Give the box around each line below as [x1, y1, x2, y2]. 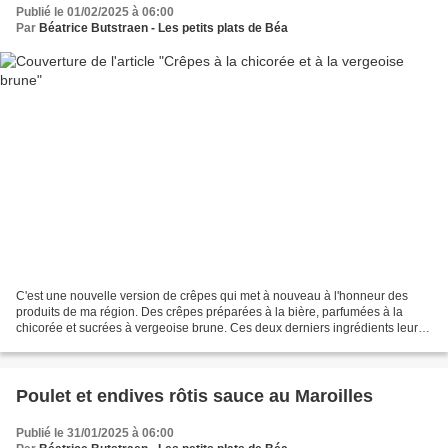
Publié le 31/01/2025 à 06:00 [16, 425, 174, 440]
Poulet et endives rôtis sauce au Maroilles [16, 385, 373, 406]
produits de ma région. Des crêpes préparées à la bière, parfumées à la [16, 304, 403, 319]
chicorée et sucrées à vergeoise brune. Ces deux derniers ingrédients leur [16, 320, 418, 335]
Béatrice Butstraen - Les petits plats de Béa [39, 21, 288, 36]
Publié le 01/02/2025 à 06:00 [16, 5, 174, 20]
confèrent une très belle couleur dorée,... [16, 336, 235, 351]
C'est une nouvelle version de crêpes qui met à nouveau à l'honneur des [16, 288, 408, 303]
